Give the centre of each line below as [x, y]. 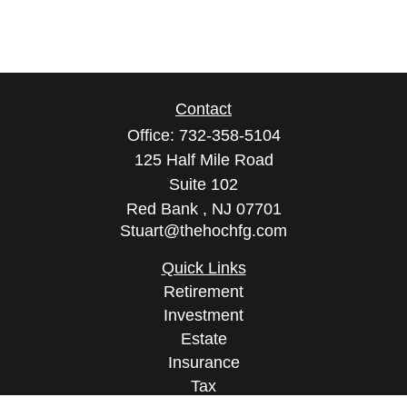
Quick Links [203, 268]
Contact [203, 109]
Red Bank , [166, 209]
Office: [153, 135]
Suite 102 [203, 184]
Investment [203, 315]
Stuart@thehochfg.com [203, 231]
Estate [203, 339]
